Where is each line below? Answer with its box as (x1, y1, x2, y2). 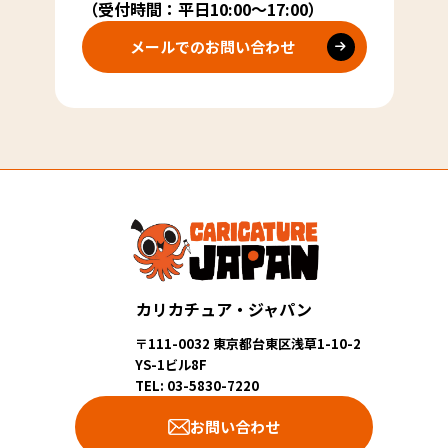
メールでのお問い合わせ (129, 36, 295, 58)
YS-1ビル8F (135, 355, 207, 375)
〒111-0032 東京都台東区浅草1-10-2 (135, 334, 361, 354)
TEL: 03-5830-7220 (135, 376, 259, 396)
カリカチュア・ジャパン (136, 297, 312, 322)
